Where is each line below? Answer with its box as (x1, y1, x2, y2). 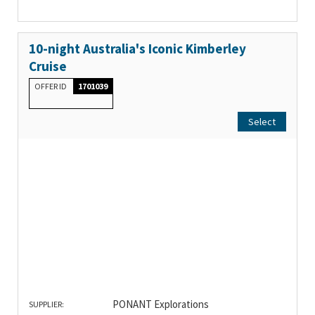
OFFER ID (34, 81, 68, 92)
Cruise (29, 58, 67, 75)
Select (248, 115, 276, 129)
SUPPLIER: (29, 298, 64, 309)
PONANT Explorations (112, 297, 209, 311)
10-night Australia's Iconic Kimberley (29, 40, 246, 58)
